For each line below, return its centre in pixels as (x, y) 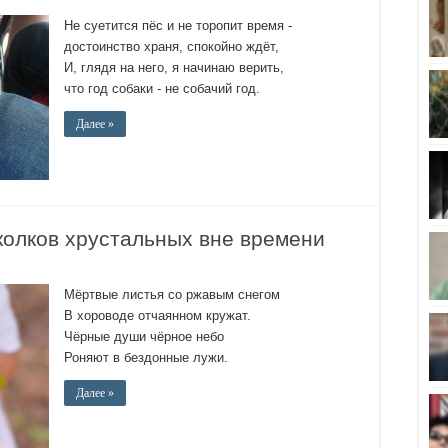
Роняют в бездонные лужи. (146, 357)
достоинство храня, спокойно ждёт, (171, 46)
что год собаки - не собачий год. (162, 88)
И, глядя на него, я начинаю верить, (174, 67)
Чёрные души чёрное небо (144, 336)
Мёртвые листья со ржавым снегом (172, 294)
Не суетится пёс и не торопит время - (178, 25)
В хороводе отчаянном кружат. (157, 315)
